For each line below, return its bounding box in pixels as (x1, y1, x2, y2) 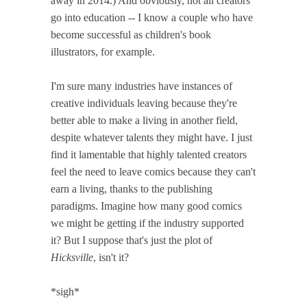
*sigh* (51, 285, 79, 297)
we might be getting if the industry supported (51, 217, 244, 229)
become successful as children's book (51, 28, 211, 40)
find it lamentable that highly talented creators (51, 148, 247, 160)
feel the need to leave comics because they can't (51, 165, 256, 177)
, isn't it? (93, 251, 129, 263)
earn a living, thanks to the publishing (51, 182, 212, 195)
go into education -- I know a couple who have (51, 11, 253, 23)
